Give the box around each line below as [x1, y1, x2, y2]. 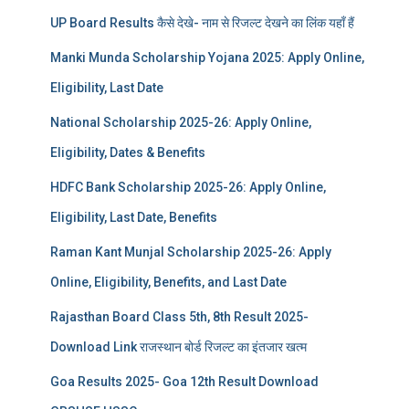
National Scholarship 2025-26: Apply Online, [50, 115, 311, 131]
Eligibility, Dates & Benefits [50, 145, 205, 161]
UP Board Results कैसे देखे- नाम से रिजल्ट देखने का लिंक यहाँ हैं [50, 16, 354, 31]
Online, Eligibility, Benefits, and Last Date [50, 275, 287, 290]
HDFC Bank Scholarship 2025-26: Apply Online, [50, 180, 326, 195]
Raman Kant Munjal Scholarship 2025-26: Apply [50, 245, 331, 260]
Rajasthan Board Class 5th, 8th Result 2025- [50, 309, 309, 325]
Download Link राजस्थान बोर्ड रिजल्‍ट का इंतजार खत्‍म [50, 340, 307, 355]
